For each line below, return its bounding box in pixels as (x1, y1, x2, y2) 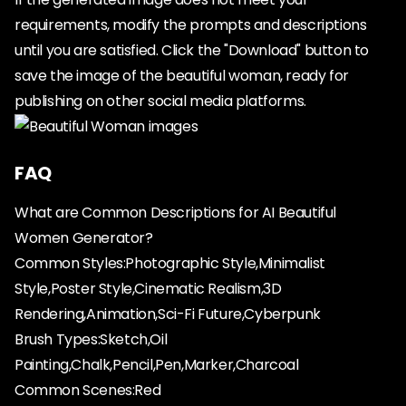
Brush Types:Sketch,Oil (14, 329, 168, 350)
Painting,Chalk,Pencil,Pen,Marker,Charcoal (14, 354, 299, 375)
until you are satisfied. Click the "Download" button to (14, 40, 370, 61)
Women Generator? (14, 227, 153, 248)
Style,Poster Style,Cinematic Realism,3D (14, 278, 282, 299)
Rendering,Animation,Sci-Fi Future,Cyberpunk (14, 304, 321, 324)
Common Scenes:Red (14, 380, 161, 401)
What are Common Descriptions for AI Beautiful (14, 202, 337, 223)
